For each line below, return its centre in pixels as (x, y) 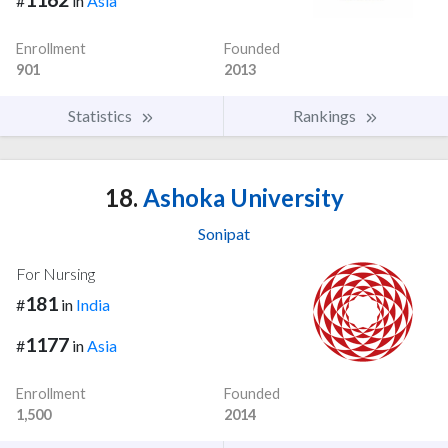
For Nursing (55, 274)
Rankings (326, 116)
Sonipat (224, 234)
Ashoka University (240, 198)
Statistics (101, 116)
